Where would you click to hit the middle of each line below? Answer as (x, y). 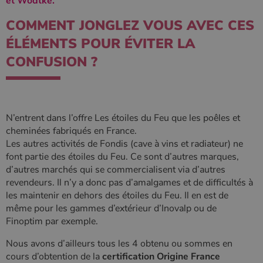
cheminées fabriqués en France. (71, 131)
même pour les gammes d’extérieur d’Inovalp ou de (111, 208)
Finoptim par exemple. (53, 221)
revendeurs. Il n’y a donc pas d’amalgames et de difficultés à (129, 182)
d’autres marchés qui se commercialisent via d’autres (116, 169)
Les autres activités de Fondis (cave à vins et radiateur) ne (124, 144)
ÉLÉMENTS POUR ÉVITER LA (101, 43)
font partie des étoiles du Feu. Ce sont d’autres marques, (122, 156)
